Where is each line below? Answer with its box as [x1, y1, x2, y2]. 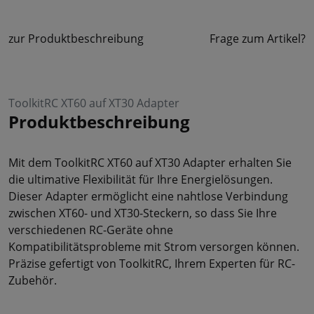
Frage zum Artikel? [210, 30, 306, 46]
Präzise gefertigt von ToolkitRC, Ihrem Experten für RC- [8, 255, 295, 271]
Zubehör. [8, 272, 57, 288]
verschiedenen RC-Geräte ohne [8, 221, 173, 238]
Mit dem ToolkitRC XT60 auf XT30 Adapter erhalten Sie [8, 154, 292, 170]
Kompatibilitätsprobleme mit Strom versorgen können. [8, 238, 299, 254]
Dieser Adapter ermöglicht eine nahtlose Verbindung [8, 188, 288, 204]
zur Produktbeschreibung [8, 30, 144, 46]
